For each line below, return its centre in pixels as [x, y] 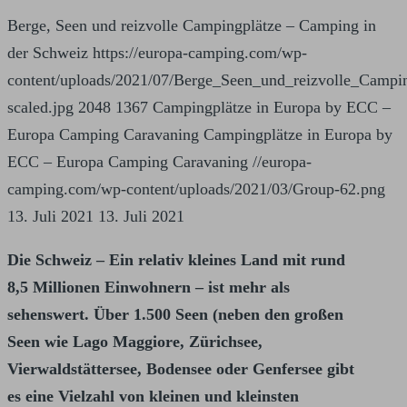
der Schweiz [48, 53]
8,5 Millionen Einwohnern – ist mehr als [149, 288]
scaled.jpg [40, 108]
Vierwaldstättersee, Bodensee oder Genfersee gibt [181, 369]
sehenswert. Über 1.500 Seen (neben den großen [175, 315]
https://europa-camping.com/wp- [200, 53]
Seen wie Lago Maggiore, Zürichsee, [135, 342]
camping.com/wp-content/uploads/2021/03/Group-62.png [196, 189]
